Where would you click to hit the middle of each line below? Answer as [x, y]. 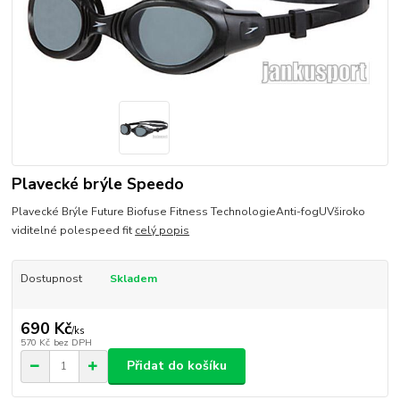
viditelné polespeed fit [74, 230]
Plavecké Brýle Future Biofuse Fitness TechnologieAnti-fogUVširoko [189, 211]
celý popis [162, 230]
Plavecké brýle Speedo [98, 183]
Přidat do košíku [177, 366]
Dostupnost [51, 278]
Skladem [133, 278]
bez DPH [72, 343]
